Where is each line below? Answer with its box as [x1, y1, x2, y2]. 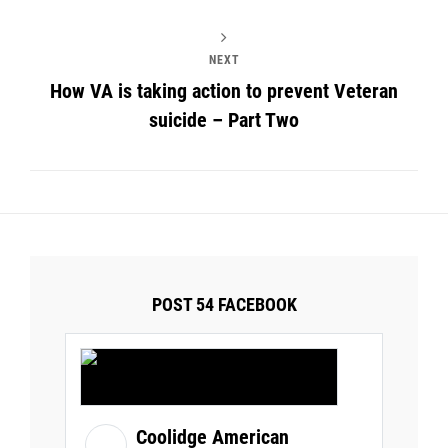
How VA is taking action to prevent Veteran [50, 78, 398, 103]
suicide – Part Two [149, 107, 299, 132]
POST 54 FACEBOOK [151, 293, 297, 315]
